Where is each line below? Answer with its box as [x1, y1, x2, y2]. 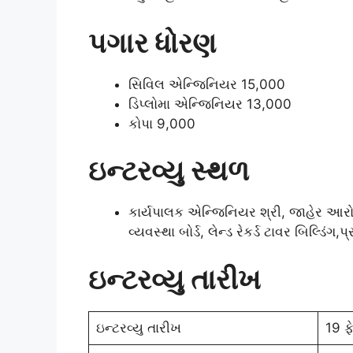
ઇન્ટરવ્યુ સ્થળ [88, 154, 249, 188]
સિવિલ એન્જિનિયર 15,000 [128, 76, 285, 92]
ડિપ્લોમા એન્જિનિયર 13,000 [128, 95, 292, 112]
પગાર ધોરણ [88, 25, 217, 59]
